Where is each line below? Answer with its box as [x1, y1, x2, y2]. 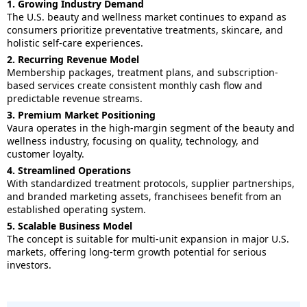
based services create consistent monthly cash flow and [7, 79, 262, 92]
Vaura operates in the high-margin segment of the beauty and [7, 121, 295, 134]
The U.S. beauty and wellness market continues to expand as [7, 10, 286, 23]
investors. [7, 258, 51, 271]
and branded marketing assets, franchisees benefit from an [7, 190, 282, 203]
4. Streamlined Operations [7, 164, 131, 177]
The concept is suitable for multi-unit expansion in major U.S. [7, 232, 289, 245]
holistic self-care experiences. [7, 36, 143, 49]
